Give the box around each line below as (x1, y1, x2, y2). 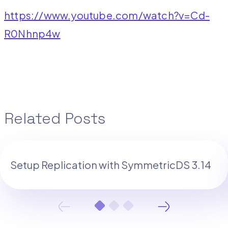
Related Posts (4, 108, 105, 128)
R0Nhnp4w (4, 26, 61, 40)
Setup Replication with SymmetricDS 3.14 (10, 158, 211, 172)
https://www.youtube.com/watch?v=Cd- (4, 8, 210, 21)
